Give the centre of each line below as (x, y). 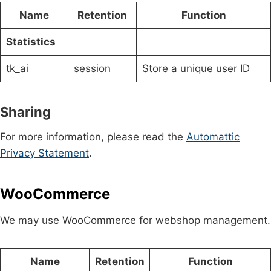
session (92, 68)
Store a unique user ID (196, 68)
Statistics (31, 41)
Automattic (213, 136)
